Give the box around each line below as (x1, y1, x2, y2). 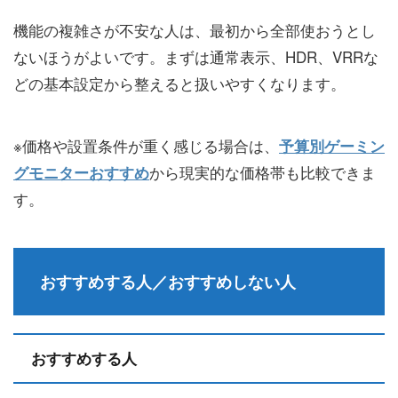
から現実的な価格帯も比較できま (149, 161, 376, 184)
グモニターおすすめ (13, 162, 149, 184)
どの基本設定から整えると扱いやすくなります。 (13, 72, 346, 95)
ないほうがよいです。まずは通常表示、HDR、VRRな (13, 45, 378, 68)
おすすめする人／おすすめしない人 (40, 270, 296, 294)
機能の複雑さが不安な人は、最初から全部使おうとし (13, 19, 376, 42)
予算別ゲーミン (279, 135, 385, 157)
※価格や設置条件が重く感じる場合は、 (13, 134, 279, 157)
